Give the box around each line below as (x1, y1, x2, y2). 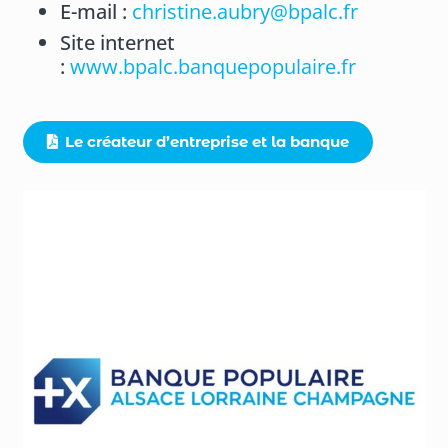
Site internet (60, 29, 175, 57)
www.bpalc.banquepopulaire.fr (70, 53, 356, 81)
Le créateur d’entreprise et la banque (65, 132, 349, 152)
